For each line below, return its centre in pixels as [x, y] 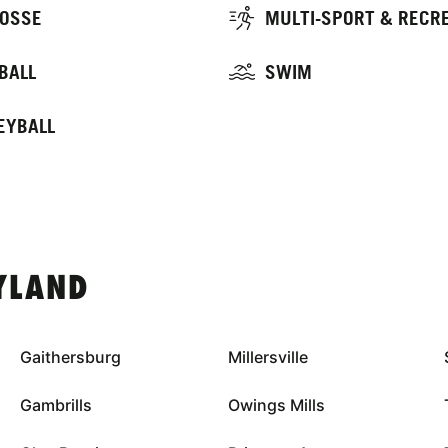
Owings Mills [276, 404]
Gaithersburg [70, 356]
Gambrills [56, 404]
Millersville [267, 356]
